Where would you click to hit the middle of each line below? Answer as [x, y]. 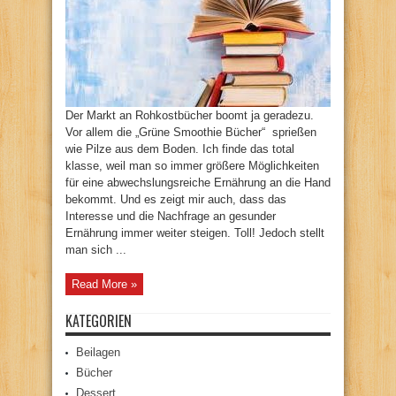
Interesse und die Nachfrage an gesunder [171, 216]
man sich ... [96, 250]
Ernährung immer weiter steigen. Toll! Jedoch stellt [195, 233]
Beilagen [98, 352]
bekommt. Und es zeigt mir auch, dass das [176, 199]
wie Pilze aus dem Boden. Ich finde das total [180, 149]
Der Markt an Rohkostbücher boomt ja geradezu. [190, 115]
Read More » [104, 284]
